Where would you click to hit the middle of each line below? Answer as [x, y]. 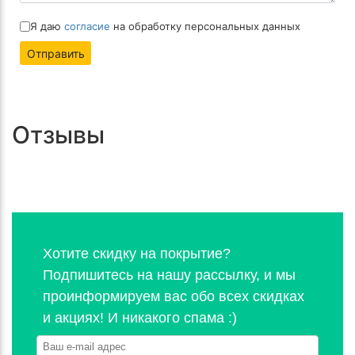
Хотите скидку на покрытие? [137, 254]
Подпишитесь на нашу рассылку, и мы [169, 275]
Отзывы [58, 135]
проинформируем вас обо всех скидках [174, 297]
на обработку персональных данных [205, 26]
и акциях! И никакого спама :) [140, 318]
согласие [87, 26]
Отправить [55, 53]
